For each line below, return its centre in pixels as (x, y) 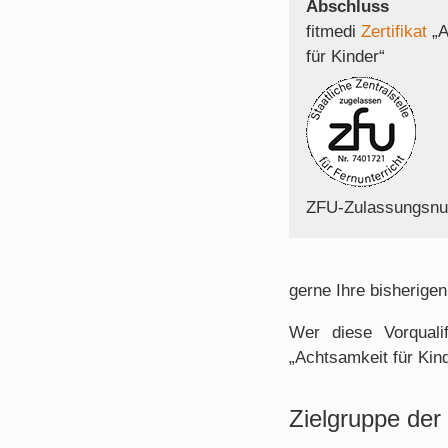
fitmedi (333, 31)
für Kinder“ (345, 56)
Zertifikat (393, 31)
